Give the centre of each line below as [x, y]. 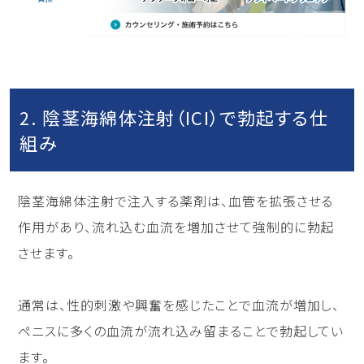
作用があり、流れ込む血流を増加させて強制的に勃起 [176, 227]
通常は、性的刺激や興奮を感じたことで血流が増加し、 [179, 305]
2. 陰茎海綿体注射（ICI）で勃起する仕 [174, 117]
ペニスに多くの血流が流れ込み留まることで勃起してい [181, 331]
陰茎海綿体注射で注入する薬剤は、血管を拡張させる [176, 201]
